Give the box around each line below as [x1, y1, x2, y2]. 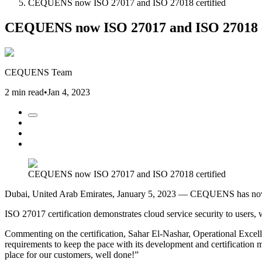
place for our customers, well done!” [5, 249, 139, 260]
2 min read [5, 87, 44, 97]
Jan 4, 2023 [47, 87, 90, 97]
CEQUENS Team [5, 67, 72, 77]
